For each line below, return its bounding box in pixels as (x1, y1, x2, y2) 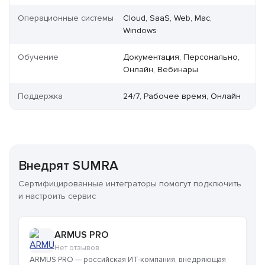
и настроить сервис (18, 191, 96, 202)
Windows (123, 25, 157, 36)
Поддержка (18, 91, 63, 102)
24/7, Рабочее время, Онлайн (123, 91, 241, 102)
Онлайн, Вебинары (123, 64, 199, 75)
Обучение (18, 52, 59, 63)
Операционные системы (18, 13, 114, 24)
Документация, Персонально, (123, 52, 240, 63)
